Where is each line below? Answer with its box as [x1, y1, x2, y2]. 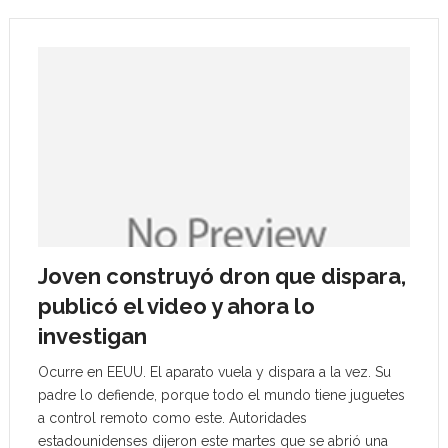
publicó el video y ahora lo [37, 293, 315, 319]
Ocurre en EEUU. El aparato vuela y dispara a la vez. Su [37, 364, 391, 380]
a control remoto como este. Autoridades [37, 410, 307, 426]
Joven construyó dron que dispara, [37, 263, 406, 289]
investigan [37, 323, 147, 349]
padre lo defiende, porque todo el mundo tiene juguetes [37, 387, 405, 403]
